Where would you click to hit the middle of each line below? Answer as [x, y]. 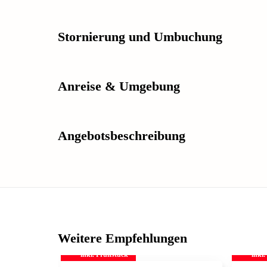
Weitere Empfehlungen [122, 238]
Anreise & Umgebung [119, 86]
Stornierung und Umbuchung [140, 36]
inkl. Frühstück [104, 254]
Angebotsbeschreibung [122, 135]
